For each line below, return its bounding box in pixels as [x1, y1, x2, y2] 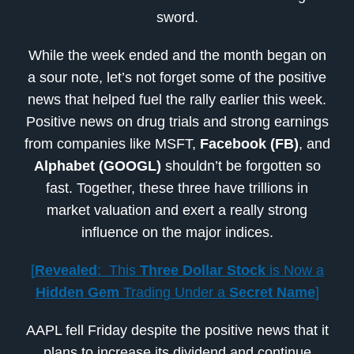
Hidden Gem [35, 284, 119, 301]
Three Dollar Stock [139, 262, 265, 279]
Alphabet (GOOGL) [33, 158, 161, 175]
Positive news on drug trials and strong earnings [25, 114, 329, 130]
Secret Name [228, 284, 315, 301]
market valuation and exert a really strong [47, 202, 307, 219]
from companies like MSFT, [24, 136, 200, 153]
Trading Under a [119, 284, 229, 301]
